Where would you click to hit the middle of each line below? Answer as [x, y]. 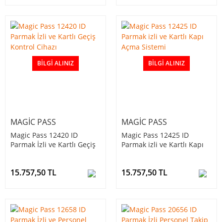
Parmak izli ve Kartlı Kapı [163, 145]
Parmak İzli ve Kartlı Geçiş [53, 145]
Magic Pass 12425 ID [155, 135]
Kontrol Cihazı [34, 154]
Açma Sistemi [144, 154]
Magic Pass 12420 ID [44, 135]
